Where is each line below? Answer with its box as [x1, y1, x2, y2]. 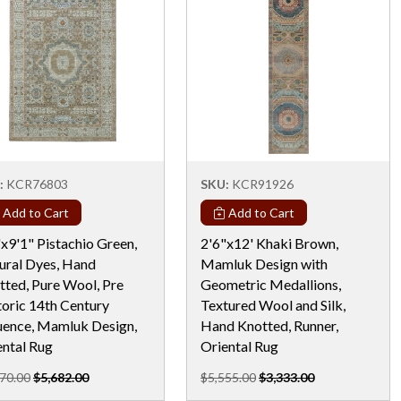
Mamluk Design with [200, 254, 328, 272]
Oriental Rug [200, 337, 278, 354]
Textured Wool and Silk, [200, 295, 346, 313]
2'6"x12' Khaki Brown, [200, 234, 338, 252]
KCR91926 [232, 175, 294, 192]
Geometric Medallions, [200, 275, 341, 293]
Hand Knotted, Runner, [200, 316, 338, 334]
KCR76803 [6, 175, 68, 192]
